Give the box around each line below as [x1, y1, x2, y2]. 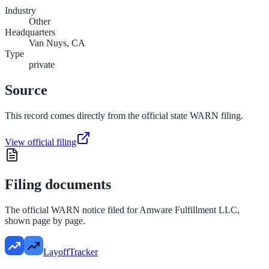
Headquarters [5, 27, 55, 38]
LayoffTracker [43, 246, 98, 257]
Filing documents [5, 176, 111, 192]
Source [5, 82, 47, 98]
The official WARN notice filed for [5, 204, 139, 215]
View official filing [5, 137, 76, 148]
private [29, 59, 55, 70]
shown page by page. [5, 215, 85, 226]
